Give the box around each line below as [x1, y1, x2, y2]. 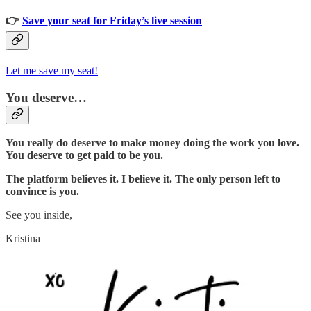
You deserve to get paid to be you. [6, 149, 163, 162]
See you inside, [6, 209, 72, 221]
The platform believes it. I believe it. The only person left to [6, 173, 280, 185]
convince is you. [6, 185, 79, 198]
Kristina [6, 233, 40, 245]
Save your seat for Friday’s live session [22, 14, 202, 26]
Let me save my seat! [6, 64, 98, 76]
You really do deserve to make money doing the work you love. [6, 137, 299, 149]
